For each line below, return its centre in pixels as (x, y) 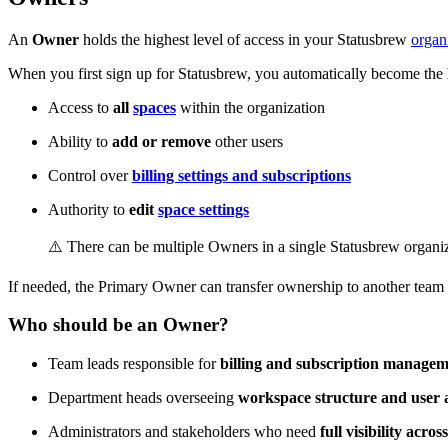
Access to (80, 107)
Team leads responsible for (134, 363)
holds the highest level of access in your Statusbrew (245, 39)
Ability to (80, 141)
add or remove (161, 141)
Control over (90, 175)
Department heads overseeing (143, 397)
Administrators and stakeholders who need (184, 431)
